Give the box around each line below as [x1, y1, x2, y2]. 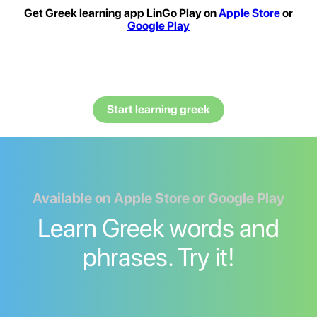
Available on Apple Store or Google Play [33, 190, 284, 207]
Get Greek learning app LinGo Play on [24, 6, 219, 21]
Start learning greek [107, 103, 210, 117]
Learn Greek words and [38, 213, 279, 244]
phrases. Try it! [82, 242, 235, 273]
